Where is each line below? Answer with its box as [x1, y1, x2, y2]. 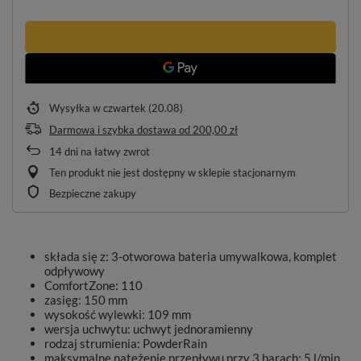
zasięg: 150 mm [44, 293, 127, 307]
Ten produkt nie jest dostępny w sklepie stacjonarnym [49, 166, 296, 179]
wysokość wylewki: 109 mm [44, 307, 191, 322]
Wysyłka [49, 102, 93, 114]
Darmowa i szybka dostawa [49, 123, 176, 136]
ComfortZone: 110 [44, 278, 143, 293]
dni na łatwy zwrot [62, 145, 150, 158]
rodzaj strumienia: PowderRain [44, 336, 207, 351]
